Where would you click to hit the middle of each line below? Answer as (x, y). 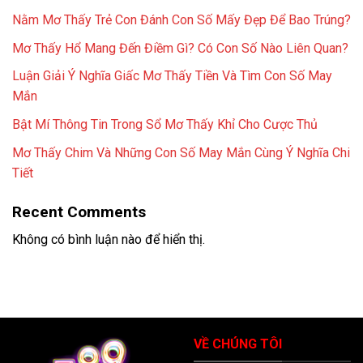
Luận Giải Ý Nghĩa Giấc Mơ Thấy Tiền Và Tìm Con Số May (172, 76)
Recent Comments (79, 211)
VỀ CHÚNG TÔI (238, 344)
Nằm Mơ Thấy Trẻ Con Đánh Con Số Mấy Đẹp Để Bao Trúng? (181, 20)
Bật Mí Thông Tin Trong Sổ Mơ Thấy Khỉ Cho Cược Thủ (165, 124)
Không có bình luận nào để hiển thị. (109, 240)
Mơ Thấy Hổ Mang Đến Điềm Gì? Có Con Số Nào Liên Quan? (180, 48)
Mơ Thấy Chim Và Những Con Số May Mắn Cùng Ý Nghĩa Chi (181, 152)
